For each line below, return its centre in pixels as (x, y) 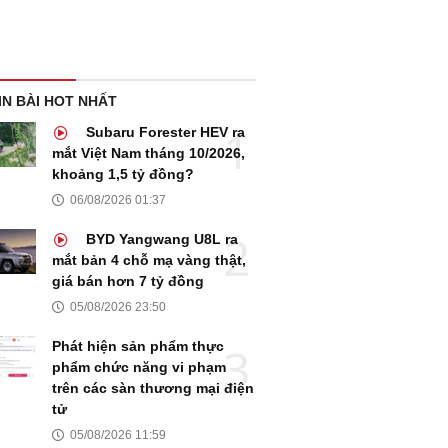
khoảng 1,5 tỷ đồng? (123, 174)
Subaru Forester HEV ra (163, 132)
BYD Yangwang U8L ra (160, 239)
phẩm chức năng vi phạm (139, 367)
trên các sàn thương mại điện (153, 388)
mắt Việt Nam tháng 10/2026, (148, 153)
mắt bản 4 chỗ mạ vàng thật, (149, 260)
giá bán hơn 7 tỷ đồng (128, 281)
